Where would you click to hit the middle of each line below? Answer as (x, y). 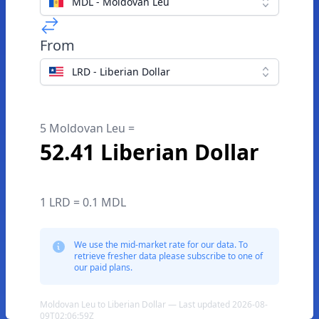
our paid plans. (103, 267)
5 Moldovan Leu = (87, 128)
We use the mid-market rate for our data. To (161, 245)
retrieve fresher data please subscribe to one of (168, 256)
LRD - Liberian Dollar (121, 72)
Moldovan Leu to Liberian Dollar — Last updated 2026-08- (154, 304)
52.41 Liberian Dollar (150, 152)
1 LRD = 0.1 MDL (83, 202)
